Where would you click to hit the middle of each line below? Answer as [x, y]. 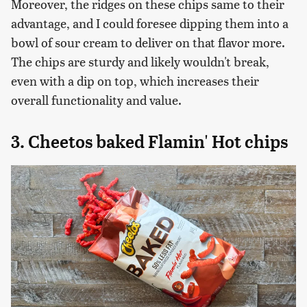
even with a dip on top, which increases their [135, 80]
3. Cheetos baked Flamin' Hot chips [149, 142]
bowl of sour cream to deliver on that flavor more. [148, 42]
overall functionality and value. [98, 99]
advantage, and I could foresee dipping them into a [150, 23]
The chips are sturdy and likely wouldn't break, [140, 61]
